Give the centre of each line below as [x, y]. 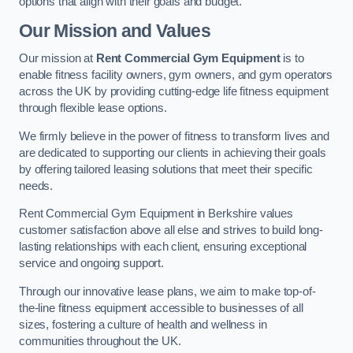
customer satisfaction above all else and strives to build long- [171, 230]
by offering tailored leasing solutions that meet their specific [166, 169]
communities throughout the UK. [100, 341]
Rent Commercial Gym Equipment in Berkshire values [156, 214]
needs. [36, 186]
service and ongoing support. [91, 264]
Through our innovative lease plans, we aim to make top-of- [167, 291]
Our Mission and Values [115, 30]
